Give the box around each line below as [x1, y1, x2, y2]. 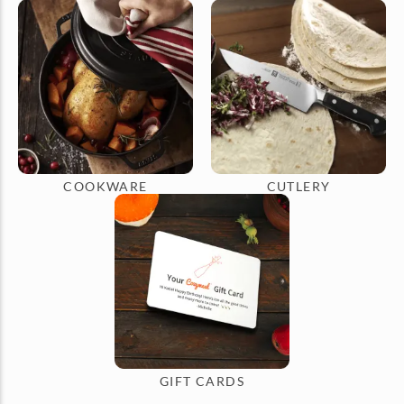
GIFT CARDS [160, 373, 244, 389]
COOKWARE [63, 179, 148, 194]
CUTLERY [266, 179, 331, 194]
